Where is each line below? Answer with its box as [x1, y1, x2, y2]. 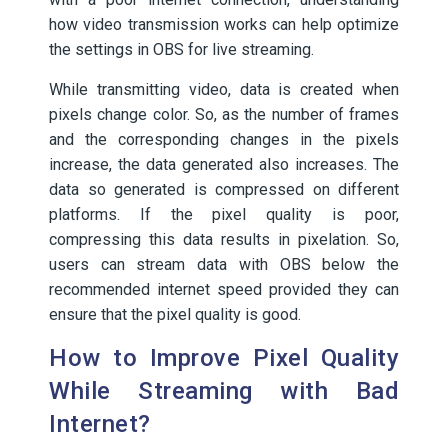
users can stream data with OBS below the [49, 255, 399, 274]
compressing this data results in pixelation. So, [49, 230, 399, 249]
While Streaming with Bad [49, 377, 399, 405]
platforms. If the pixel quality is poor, [49, 205, 399, 224]
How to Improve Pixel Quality [49, 344, 399, 372]
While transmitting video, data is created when [49, 80, 399, 99]
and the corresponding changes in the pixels [49, 130, 399, 149]
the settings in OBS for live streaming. [49, 40, 314, 59]
